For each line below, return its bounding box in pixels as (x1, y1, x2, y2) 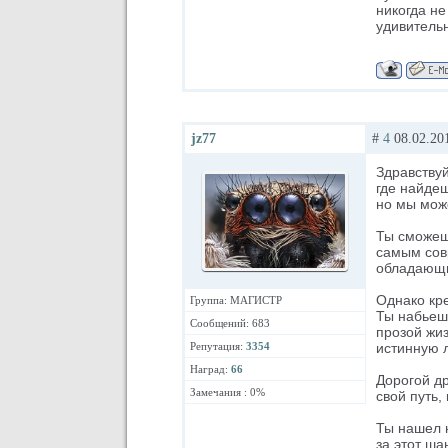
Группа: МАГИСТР (190, 294, 282, 307)
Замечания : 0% (190, 386, 265, 399)
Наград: (190, 363, 231, 376)
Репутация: (190, 340, 246, 353)
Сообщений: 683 (190, 317, 270, 330)
